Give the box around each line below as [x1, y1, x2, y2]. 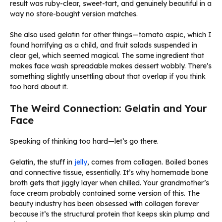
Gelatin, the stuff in [10, 158, 74, 167]
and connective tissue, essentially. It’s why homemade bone [10, 168, 208, 177]
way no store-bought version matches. [10, 9, 138, 19]
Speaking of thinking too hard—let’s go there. [10, 137, 159, 146]
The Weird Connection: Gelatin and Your [10, 102, 207, 115]
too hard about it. [10, 82, 68, 92]
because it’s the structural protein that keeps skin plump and [10, 210, 210, 219]
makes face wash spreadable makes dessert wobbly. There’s [10, 61, 212, 71]
